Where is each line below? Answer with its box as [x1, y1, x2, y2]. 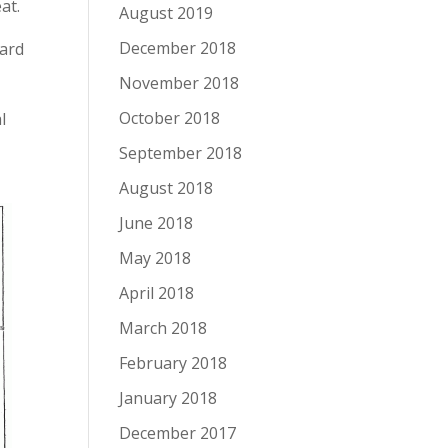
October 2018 [119, 107, 221, 129]
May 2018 [119, 247, 192, 269]
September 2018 [119, 142, 243, 164]
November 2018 [119, 72, 240, 94]
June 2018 [119, 212, 194, 234]
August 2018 [119, 177, 214, 199]
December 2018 [119, 37, 237, 59]
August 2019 [119, 2, 214, 24]
